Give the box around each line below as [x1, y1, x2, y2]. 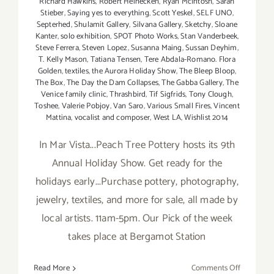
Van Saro [113, 100, 144, 113]
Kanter [35, 30, 57, 43]
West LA [153, 111, 181, 125]
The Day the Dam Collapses [66, 76, 158, 90]
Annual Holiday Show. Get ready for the [51, 155, 223, 172]
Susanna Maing [131, 42, 182, 55]
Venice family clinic [40, 88, 106, 102]
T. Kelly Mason [39, 53, 87, 67]
